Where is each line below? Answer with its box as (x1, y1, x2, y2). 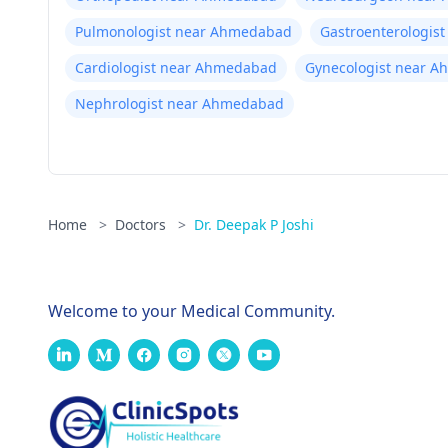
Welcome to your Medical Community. (48, 300, 335, 322)
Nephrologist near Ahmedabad (75, 94, 284, 113)
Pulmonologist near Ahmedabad (75, 22, 292, 41)
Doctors (115, 215, 170, 234)
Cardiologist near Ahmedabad (75, 58, 277, 77)
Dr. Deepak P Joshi (194, 215, 314, 234)
